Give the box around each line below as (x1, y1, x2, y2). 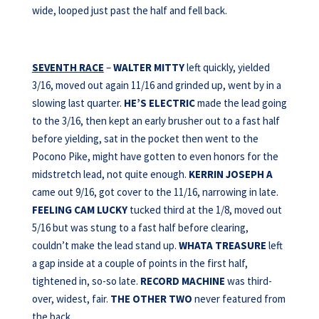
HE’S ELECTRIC (123, 96, 195, 110)
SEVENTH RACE (31, 61, 104, 74)
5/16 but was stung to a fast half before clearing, (31, 221, 249, 234)
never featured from (192, 292, 286, 305)
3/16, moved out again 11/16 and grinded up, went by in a (31, 78, 281, 92)
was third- (224, 274, 272, 288)
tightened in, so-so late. (31, 274, 140, 288)
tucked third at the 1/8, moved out (127, 203, 282, 216)
